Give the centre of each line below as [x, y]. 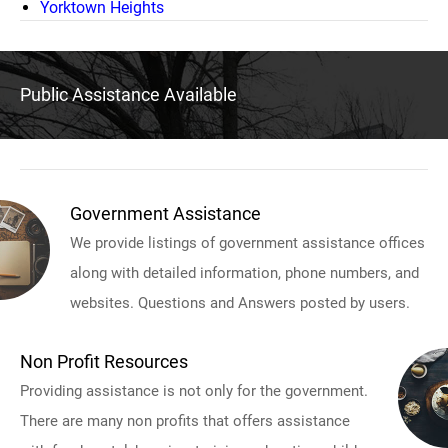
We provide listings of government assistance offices [247, 242]
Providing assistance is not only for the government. [194, 390]
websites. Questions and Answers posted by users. [240, 302]
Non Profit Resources [104, 361]
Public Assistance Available [128, 94]
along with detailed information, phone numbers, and [244, 272]
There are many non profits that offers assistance [185, 420]
